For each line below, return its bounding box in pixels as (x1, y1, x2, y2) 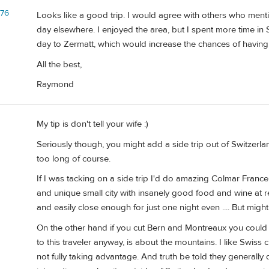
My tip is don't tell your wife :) (37, 118, 148, 130)
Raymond (37, 79, 74, 91)
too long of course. (37, 153, 110, 165)
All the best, (37, 58, 82, 70)
